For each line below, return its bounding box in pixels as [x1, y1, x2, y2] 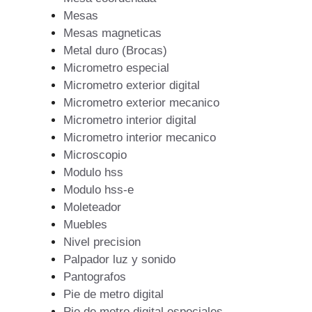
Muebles [63, 218, 107, 232]
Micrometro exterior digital [63, 79, 200, 93]
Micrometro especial [63, 61, 169, 75]
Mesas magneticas [63, 26, 162, 40]
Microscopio [63, 148, 127, 162]
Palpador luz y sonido [63, 253, 175, 267]
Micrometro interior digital [63, 114, 196, 127]
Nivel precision [63, 235, 141, 249]
